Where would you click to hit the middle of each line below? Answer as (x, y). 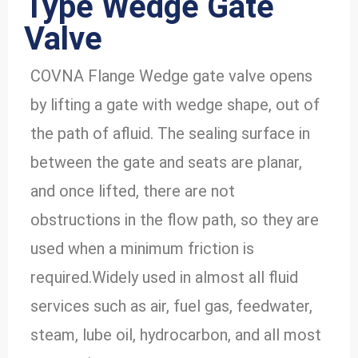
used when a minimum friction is (142, 249)
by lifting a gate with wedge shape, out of (175, 105)
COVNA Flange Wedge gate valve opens (171, 76)
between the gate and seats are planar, (166, 163)
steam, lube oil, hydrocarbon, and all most (176, 335)
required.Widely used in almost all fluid (164, 278)
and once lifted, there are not (133, 191)
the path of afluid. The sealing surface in (170, 134)
